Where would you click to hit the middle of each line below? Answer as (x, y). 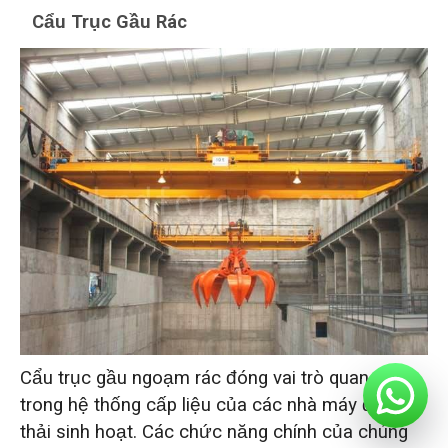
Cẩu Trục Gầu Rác (110, 21)
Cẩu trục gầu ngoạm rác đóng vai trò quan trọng (218, 377)
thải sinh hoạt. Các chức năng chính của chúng (213, 431)
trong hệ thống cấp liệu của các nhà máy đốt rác (220, 404)
